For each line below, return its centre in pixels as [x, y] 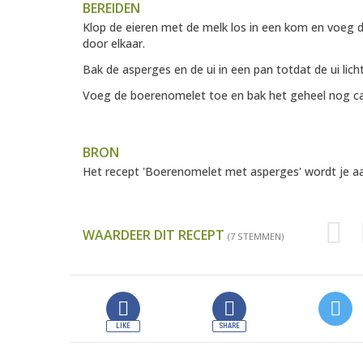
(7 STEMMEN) [256, 237]
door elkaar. [114, 44]
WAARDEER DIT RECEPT [155, 235]
